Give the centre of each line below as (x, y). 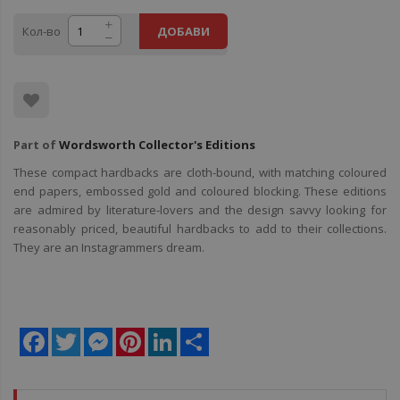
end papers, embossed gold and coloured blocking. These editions (200, 191)
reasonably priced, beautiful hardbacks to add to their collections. (200, 229)
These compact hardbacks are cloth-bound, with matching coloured (200, 172)
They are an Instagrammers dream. (109, 247)
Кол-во (42, 31)
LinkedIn (200, 335)
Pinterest (169, 335)
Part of (36, 145)
